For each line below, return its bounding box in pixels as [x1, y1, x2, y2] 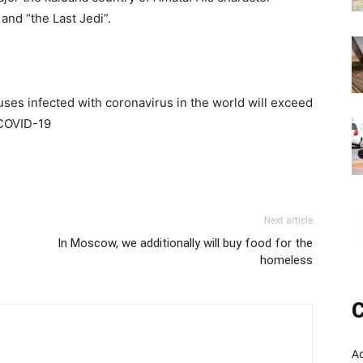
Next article [264, 215, 313, 226]
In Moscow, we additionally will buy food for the [58, 236, 313, 250]
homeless [260, 253, 313, 267]
